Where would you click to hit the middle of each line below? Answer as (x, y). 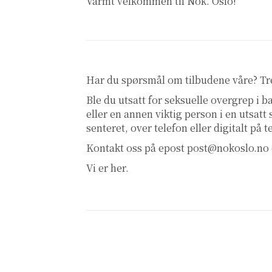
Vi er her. (107, 168)
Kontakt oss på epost (137, 148)
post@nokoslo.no (228, 148)
